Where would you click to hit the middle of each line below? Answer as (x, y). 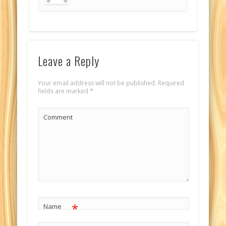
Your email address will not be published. (97, 83)
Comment (58, 117)
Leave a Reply (68, 60)
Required (170, 83)
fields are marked (64, 91)
